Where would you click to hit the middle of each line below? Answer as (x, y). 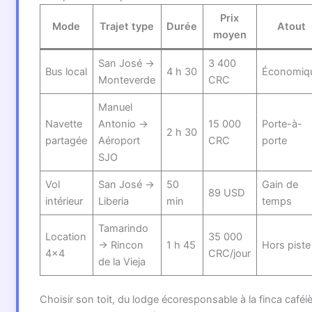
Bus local (67, 72)
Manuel (116, 108)
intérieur (64, 202)
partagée (67, 141)
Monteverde (127, 80)
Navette (64, 124)
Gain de (280, 185)
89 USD (227, 193)
